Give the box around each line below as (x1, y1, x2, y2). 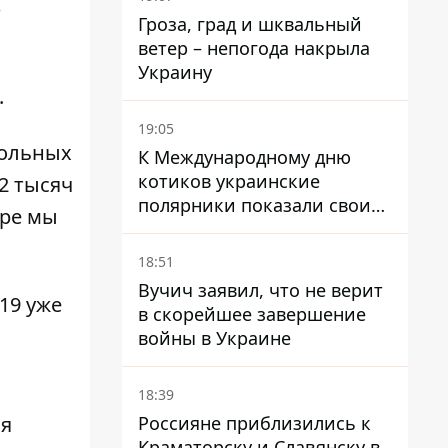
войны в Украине (138, 326, 291, 350)
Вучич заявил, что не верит (138, 278, 383, 302)
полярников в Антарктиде (138, 217, 369, 241)
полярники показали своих (138, 193, 381, 217)
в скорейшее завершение (138, 302, 366, 326)
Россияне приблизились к (138, 411, 371, 435)
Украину (138, 60, 212, 84)
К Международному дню (138, 145, 351, 169)
